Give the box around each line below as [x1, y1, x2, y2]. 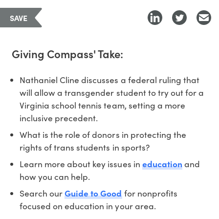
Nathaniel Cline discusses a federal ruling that [20, 73, 199, 86]
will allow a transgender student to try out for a [20, 86, 204, 98]
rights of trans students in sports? [20, 141, 150, 153]
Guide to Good [65, 187, 122, 199]
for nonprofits [122, 187, 177, 199]
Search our [20, 187, 65, 199]
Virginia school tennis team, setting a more [20, 99, 185, 111]
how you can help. [20, 170, 90, 182]
